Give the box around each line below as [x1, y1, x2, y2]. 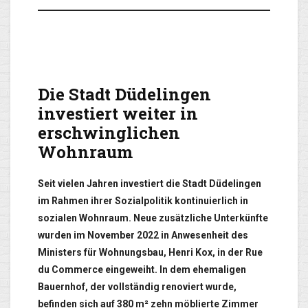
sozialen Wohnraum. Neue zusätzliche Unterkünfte [38, 212, 268, 224]
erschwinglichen [38, 122, 180, 144]
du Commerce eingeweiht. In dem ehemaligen [38, 264, 246, 276]
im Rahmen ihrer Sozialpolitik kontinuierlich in [38, 195, 248, 207]
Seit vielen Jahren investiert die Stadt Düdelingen [38, 178, 261, 190]
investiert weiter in [38, 102, 198, 125]
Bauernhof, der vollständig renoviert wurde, [38, 281, 236, 293]
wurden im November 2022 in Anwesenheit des [38, 230, 248, 241]
